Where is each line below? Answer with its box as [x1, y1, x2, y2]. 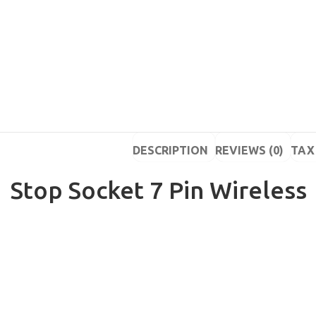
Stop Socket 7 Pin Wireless [11, 176, 307, 203]
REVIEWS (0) [214, 143, 284, 157]
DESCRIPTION [132, 143, 208, 157]
